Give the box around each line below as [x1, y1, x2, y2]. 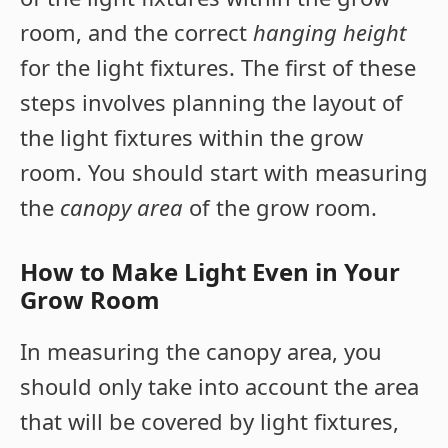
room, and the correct [20, 17, 253, 48]
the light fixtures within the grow [20, 122, 363, 153]
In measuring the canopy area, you [20, 336, 382, 367]
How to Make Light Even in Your [20, 255, 400, 289]
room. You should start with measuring [20, 157, 428, 188]
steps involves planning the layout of [20, 87, 403, 118]
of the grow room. [183, 192, 377, 223]
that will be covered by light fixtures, [20, 406, 399, 437]
